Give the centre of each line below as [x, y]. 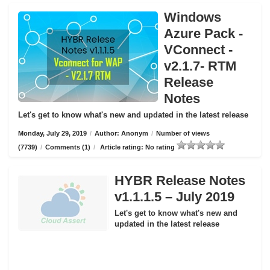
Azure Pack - [203, 33]
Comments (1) [68, 147]
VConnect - [198, 50]
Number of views [183, 133]
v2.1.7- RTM [200, 66]
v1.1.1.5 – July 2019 [174, 197]
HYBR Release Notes [180, 181]
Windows [193, 17]
